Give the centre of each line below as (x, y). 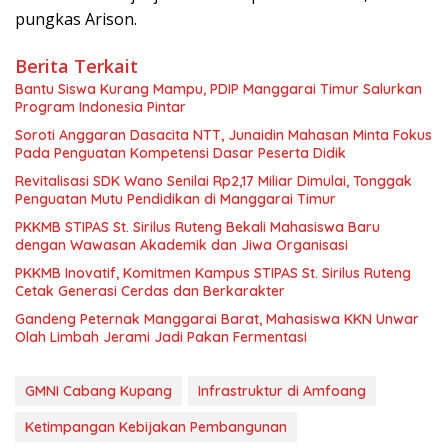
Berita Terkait (76, 66)
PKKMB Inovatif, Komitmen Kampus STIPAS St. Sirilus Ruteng (213, 273)
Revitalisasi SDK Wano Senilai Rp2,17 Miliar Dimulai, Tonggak (213, 181)
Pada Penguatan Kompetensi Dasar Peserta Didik (180, 153)
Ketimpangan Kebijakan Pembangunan (156, 427)
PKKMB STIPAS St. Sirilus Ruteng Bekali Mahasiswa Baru (197, 227)
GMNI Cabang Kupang (98, 391)
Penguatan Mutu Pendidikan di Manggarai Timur (175, 199)
